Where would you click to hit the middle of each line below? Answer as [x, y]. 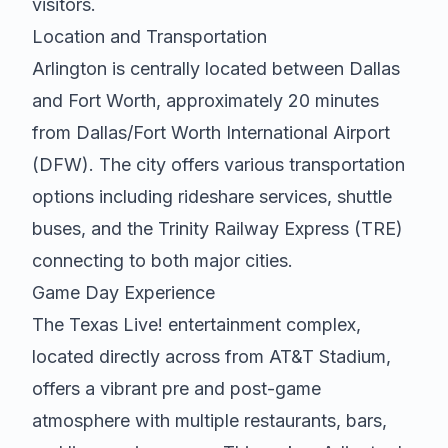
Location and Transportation [149, 36]
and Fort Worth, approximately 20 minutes [205, 100]
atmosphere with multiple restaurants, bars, [209, 420]
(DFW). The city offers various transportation [218, 164]
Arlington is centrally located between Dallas [216, 68]
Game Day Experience [123, 292]
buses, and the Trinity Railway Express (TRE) [217, 228]
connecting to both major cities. [162, 260]
